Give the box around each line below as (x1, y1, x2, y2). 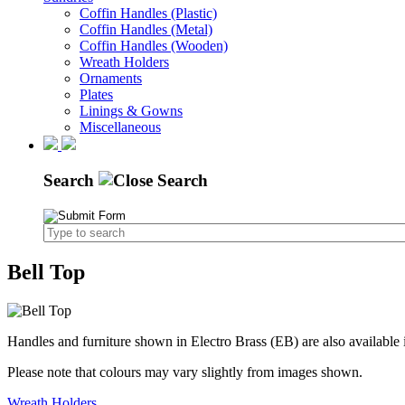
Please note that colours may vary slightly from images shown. (7, 364, 363, 381)
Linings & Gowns (80, 103, 183, 118)
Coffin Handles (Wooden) (80, 38, 228, 53)
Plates (80, 87, 113, 102)
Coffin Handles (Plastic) (80, 5, 217, 21)
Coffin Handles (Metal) (80, 22, 212, 37)
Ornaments (80, 71, 142, 86)
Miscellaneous (80, 119, 161, 135)
